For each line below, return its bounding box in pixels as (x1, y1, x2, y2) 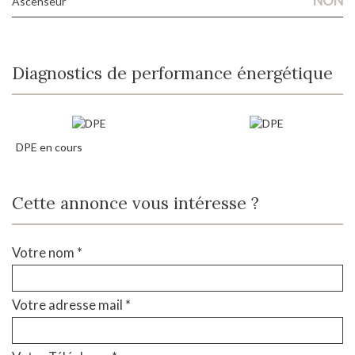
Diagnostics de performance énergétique (25, 62, 333, 84)
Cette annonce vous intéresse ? (24, 193, 259, 215)
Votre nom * (12, 244, 82, 261)
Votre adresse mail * (12, 296, 131, 314)
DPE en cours (16, 140, 82, 155)
